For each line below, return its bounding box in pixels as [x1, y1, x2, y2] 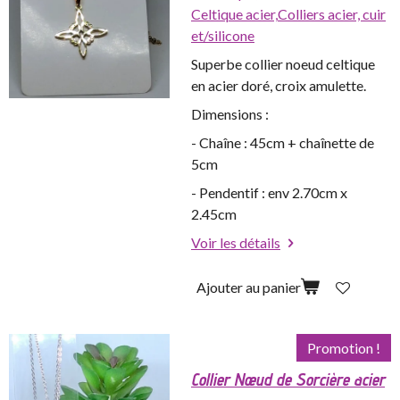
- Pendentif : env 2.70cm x [191, 184, 347, 202]
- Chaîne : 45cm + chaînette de [191, 134, 374, 152]
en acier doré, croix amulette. [191, 77, 366, 95]
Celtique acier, [191, 5, 278, 23]
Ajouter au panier [196, 278, 301, 296]
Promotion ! [307, 339, 380, 357]
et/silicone [191, 27, 254, 45]
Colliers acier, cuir [278, 5, 386, 23]
